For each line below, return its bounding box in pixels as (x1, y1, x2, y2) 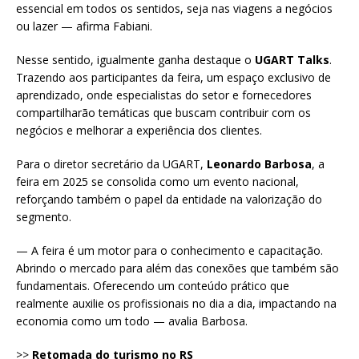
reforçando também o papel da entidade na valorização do (16, 192, 322, 208)
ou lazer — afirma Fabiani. (16, 18, 152, 34)
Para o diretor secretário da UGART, (16, 156, 207, 172)
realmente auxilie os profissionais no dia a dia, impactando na (16, 296, 337, 312)
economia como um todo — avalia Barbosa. (16, 313, 248, 329)
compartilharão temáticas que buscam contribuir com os (16, 105, 311, 121)
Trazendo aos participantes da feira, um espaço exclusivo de (16, 70, 331, 86)
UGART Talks (255, 52, 329, 68)
